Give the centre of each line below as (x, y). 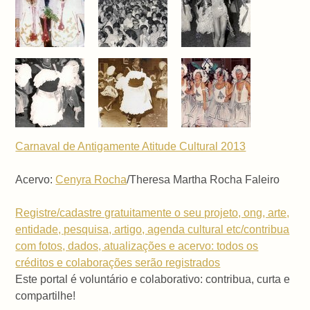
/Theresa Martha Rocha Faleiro (203, 179)
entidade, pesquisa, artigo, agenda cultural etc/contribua (153, 229)
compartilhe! (46, 295)
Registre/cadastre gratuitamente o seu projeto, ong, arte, (153, 212)
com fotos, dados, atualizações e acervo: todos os (137, 246)
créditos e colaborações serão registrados (118, 262)
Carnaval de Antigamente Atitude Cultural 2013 (131, 146)
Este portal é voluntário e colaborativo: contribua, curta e (153, 279)
